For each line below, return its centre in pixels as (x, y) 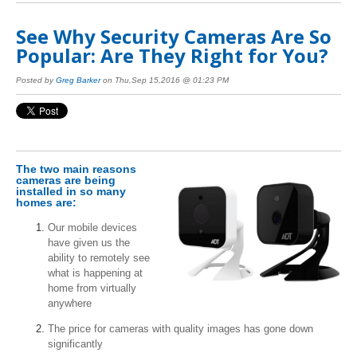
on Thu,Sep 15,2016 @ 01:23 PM (165, 80)
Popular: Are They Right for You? (172, 56)
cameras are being (66, 180)
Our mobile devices (92, 228)
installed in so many (71, 192)
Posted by (36, 80)
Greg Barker (78, 80)
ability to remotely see (99, 258)
